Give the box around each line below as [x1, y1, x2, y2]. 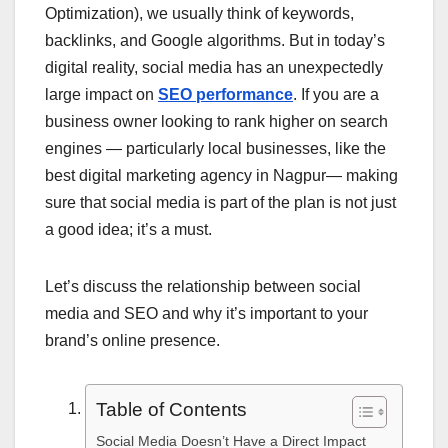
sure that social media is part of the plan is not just [45, 194, 396, 212]
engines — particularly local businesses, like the [45, 140, 386, 158]
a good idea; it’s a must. [45, 221, 212, 239]
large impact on [45, 86, 158, 104]
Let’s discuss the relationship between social [45, 278, 361, 296]
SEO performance [158, 86, 293, 104]
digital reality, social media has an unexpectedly [45, 59, 383, 77]
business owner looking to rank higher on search [45, 113, 388, 131]
